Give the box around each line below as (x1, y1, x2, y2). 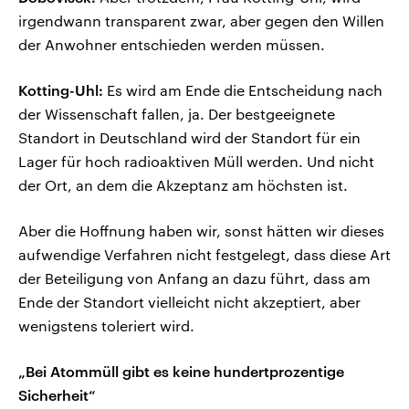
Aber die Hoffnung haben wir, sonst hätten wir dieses (18, 222, 384, 240)
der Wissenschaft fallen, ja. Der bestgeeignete (18, 105, 335, 123)
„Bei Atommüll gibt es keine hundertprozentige (18, 362, 344, 381)
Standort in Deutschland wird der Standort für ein (18, 129, 361, 147)
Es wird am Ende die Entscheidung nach (103, 81, 383, 100)
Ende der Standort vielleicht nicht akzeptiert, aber (18, 293, 361, 311)
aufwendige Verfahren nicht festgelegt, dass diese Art (18, 246, 391, 264)
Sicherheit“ (18, 386, 96, 404)
